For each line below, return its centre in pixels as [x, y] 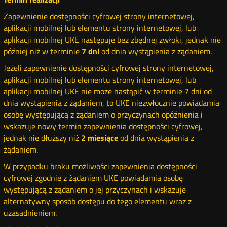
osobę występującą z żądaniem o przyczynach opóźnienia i [103, 115]
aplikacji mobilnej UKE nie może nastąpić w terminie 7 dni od [108, 91]
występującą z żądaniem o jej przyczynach [77, 190]
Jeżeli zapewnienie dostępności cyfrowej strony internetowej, [109, 68]
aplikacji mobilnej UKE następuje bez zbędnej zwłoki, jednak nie [112, 40]
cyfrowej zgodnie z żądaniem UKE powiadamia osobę [93, 178]
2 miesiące [100, 138]
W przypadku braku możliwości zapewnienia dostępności [101, 166]
